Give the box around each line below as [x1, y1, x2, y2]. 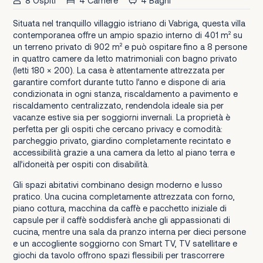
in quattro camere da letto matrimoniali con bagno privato [12, 53, 237, 64]
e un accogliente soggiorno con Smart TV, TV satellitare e [12, 238, 237, 248]
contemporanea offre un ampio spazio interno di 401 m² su [12, 30, 242, 41]
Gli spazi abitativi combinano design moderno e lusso [12, 179, 222, 190]
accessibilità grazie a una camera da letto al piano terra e [12, 147, 235, 158]
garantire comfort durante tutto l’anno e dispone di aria [12, 77, 225, 87]
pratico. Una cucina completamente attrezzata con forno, [12, 191, 235, 201]
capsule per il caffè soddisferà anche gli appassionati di [12, 214, 230, 225]
